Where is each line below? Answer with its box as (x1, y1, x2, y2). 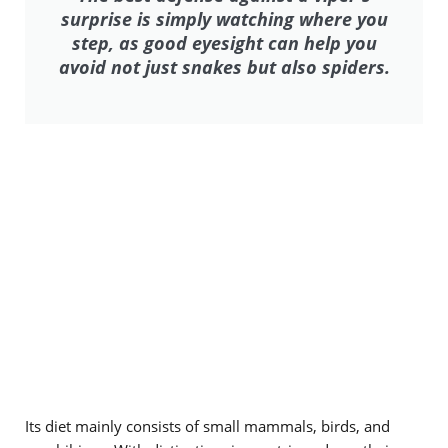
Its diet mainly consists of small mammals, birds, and (25, 415, 390, 436)
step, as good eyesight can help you (71, 31, 377, 55)
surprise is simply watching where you (60, 7, 388, 31)
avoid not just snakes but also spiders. (58, 55, 390, 79)
